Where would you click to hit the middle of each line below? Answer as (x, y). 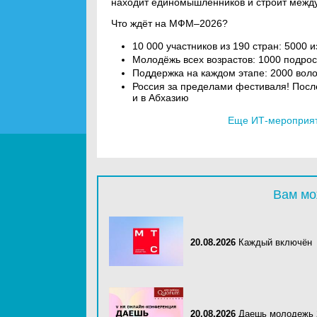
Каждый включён (275, 242)
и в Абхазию (161, 98)
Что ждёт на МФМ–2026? (171, 23)
